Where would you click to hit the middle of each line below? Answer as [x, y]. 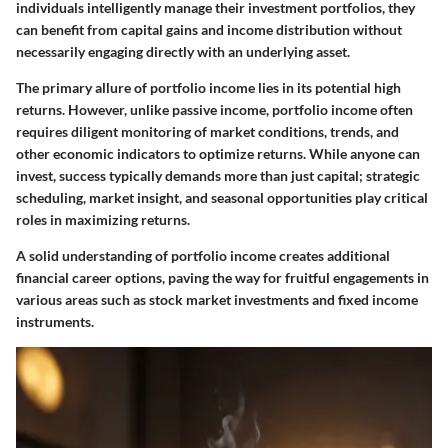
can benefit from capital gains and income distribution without [209, 29]
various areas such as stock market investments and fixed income [217, 299]
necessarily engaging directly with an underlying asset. [183, 51]
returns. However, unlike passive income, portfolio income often [214, 109]
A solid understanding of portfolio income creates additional [203, 255]
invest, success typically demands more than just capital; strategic [218, 175]
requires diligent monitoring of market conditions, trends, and [207, 131]
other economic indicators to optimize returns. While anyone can [218, 153]
